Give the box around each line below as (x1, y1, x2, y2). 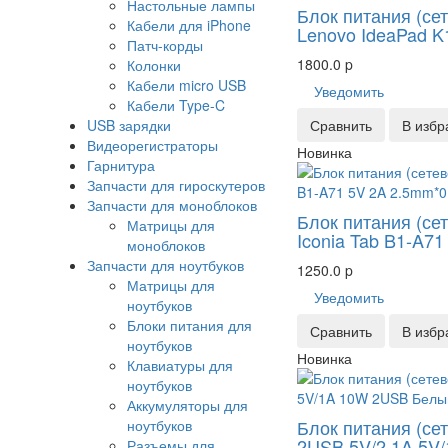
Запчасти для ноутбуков (87, 255, 244, 276)
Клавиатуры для (127, 355, 233, 376)
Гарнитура (87, 155, 155, 176)
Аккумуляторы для (127, 395, 248, 416)
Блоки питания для (127, 315, 252, 336)
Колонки (127, 55, 181, 76)
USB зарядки (87, 115, 171, 136)
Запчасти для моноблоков (87, 195, 257, 216)
